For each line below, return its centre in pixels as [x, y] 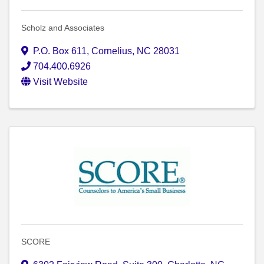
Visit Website [60, 82]
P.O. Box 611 [60, 51]
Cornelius [112, 51]
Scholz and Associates [63, 28]
